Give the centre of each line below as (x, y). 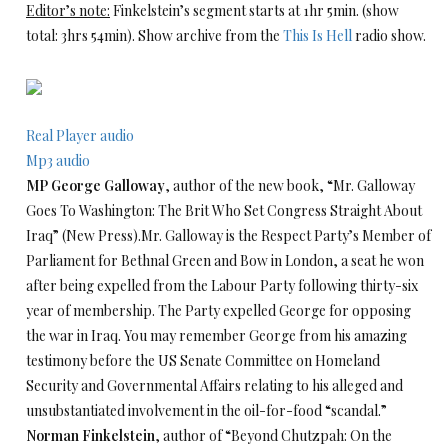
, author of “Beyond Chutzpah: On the (273, 435)
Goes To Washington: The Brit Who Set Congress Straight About (224, 210)
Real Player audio (80, 135)
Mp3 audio (58, 160)
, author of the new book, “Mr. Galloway (290, 185)
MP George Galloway (95, 185)
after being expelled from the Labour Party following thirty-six (222, 285)
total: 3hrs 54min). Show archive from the (154, 35)
